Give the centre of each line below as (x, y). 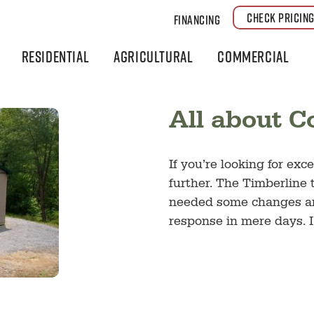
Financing (197, 20)
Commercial (253, 56)
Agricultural (153, 56)
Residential (55, 56)
